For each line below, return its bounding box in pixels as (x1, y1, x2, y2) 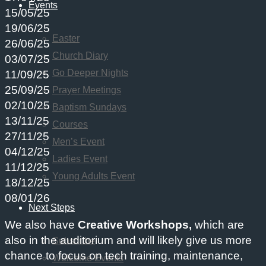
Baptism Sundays (52, 102, 126, 112)
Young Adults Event (52, 171, 135, 181)
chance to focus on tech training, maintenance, (5, 249, 243, 262)
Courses (52, 119, 88, 129)
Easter (52, 33, 80, 43)
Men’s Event (52, 137, 104, 147)
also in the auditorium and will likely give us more (5, 234, 252, 247)
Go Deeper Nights (52, 68, 128, 78)
